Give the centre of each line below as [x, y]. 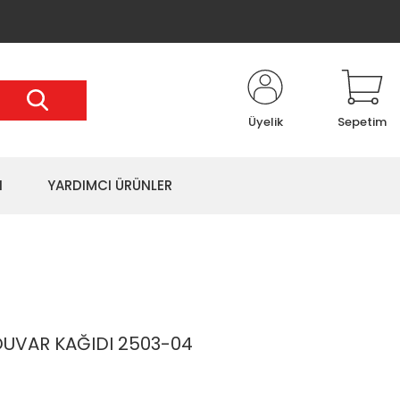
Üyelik [265, 122]
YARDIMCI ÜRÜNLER [110, 185]
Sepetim [362, 122]
